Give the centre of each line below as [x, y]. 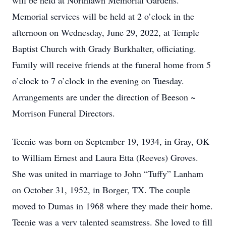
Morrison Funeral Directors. [64, 113]
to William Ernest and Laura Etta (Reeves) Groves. [105, 157]
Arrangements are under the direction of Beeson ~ [104, 97]
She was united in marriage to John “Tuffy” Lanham [108, 174]
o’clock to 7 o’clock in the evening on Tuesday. [98, 81]
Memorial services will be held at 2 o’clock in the [103, 16]
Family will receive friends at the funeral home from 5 [111, 65]
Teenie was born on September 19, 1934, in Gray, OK [111, 141]
